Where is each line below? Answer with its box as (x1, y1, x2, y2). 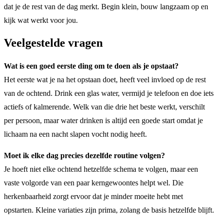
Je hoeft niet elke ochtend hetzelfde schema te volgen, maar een (4, 165, 198, 174)
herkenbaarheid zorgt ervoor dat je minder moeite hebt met (4, 192, 183, 201)
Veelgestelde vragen (4, 36, 103, 50)
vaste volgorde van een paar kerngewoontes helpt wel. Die (4, 179, 183, 187)
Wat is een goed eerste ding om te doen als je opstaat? (4, 62, 179, 71)
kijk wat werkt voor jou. (4, 16, 78, 24)
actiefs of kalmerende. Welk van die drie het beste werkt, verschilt (4, 103, 205, 111)
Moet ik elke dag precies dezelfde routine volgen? (4, 151, 165, 160)
